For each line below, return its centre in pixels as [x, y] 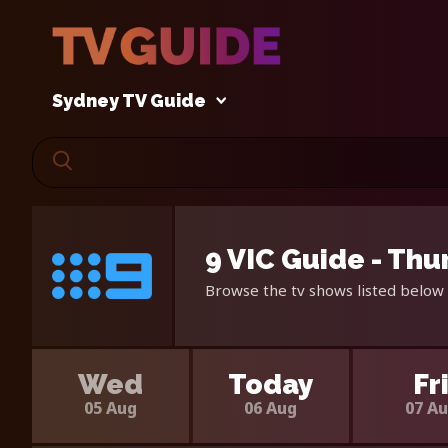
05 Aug [110, 407]
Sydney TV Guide [129, 101]
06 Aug [271, 407]
